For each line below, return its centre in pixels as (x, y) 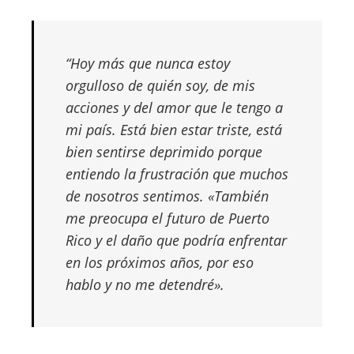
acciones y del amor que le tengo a (174, 107)
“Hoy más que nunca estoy (148, 63)
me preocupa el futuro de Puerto (168, 218)
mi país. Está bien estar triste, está (174, 130)
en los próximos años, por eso (160, 262)
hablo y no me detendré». (145, 284)
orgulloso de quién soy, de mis (160, 85)
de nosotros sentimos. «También (167, 196)
